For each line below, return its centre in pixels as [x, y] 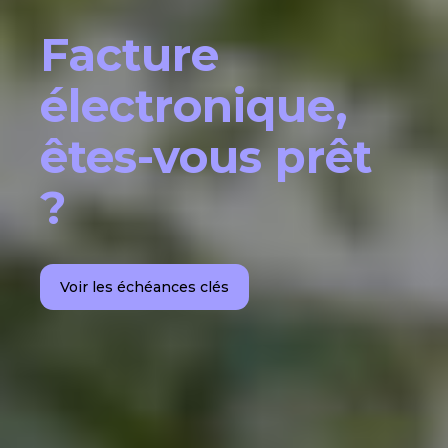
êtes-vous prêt [206, 157]
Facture [129, 55]
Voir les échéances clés [144, 286]
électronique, [194, 106]
